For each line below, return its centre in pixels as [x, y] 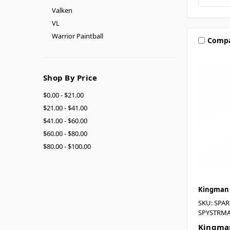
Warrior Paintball [77, 36]
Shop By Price [70, 77]
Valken [62, 10]
